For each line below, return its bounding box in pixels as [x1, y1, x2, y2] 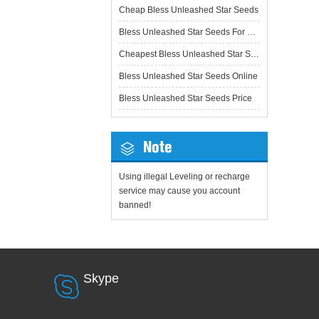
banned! [119, 200, 151, 211]
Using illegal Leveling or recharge [119, 172, 250, 182]
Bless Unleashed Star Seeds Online [119, 71, 258, 82]
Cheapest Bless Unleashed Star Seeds [251, 49, 259, 60]
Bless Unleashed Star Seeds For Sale [247, 27, 256, 38]
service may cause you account [119, 186, 240, 197]
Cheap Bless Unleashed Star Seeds [119, 5, 258, 16]
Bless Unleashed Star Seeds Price [119, 93, 252, 104]
